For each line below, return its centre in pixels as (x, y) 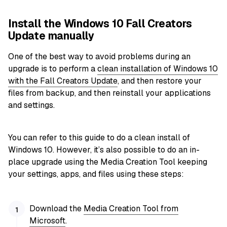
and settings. (31, 105)
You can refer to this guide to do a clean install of (99, 138)
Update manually (51, 35)
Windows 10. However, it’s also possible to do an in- (104, 150)
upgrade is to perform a (53, 69)
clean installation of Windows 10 (158, 69)
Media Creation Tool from (131, 209)
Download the (57, 209)
